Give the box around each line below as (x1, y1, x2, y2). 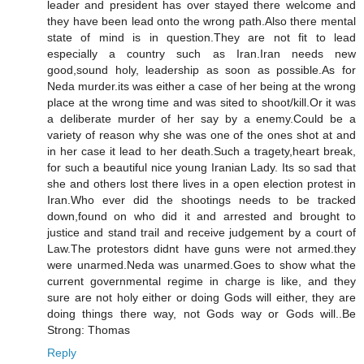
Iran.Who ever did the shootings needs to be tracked (47, 193, 356, 206)
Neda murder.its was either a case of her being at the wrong (47, 79, 356, 93)
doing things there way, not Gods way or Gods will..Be (47, 306, 356, 320)
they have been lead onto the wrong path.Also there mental (47, 14, 356, 28)
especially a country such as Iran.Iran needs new (47, 46, 356, 60)
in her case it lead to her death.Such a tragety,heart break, (47, 144, 356, 158)
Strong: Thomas (47, 323, 130, 336)
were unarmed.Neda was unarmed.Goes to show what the (47, 258, 356, 271)
